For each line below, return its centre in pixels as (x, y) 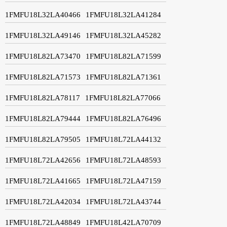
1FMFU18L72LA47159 (123, 181)
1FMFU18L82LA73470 (43, 56)
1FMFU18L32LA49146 (43, 35)
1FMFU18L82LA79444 (43, 118)
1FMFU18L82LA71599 (123, 56)
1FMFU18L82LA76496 (123, 118)
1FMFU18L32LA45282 (123, 35)
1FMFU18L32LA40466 (43, 14)
